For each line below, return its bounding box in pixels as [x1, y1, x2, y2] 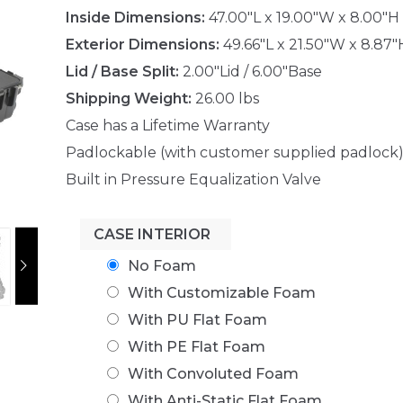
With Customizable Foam [127, 283, 316, 301]
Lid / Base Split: [65, 62, 179, 80]
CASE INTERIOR [93, 225, 210, 243]
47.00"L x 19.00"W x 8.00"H [204, 8, 399, 26]
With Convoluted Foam [127, 364, 299, 382]
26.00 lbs [191, 89, 259, 107]
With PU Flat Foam [127, 310, 267, 328]
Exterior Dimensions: [65, 35, 219, 53]
